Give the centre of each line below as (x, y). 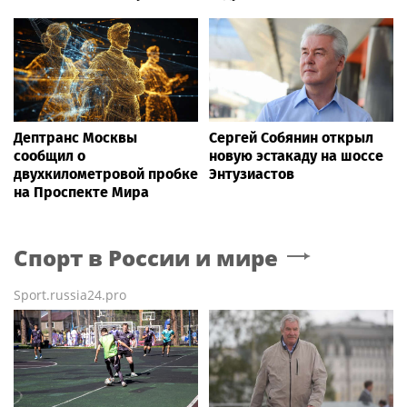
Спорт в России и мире (146, 258)
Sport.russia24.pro (70, 295)
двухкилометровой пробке (106, 174)
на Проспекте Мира (81, 193)
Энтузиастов (252, 174)
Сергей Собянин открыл (291, 138)
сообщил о (50, 156)
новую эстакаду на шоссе (296, 156)
